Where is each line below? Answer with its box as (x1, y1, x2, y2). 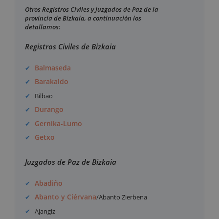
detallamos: (25, 22, 61, 31)
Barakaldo (35, 77, 69, 87)
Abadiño (35, 178, 63, 188)
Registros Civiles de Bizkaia (25, 41, 116, 51)
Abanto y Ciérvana (35, 192, 97, 202)
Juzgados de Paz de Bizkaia (25, 156, 116, 167)
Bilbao (35, 91, 53, 100)
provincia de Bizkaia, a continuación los (25, 13, 141, 22)
